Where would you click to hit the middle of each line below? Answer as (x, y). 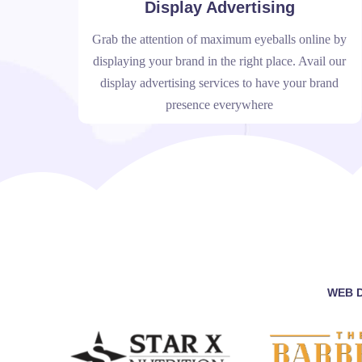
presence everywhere (220, 105)
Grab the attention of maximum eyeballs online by (220, 39)
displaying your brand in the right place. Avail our (220, 61)
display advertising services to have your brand (220, 83)
